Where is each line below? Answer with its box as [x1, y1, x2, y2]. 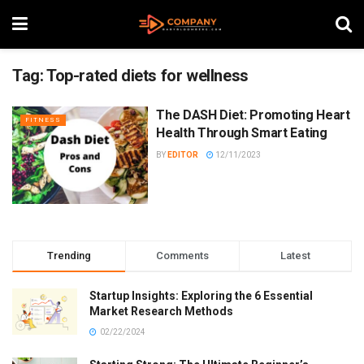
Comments [155, 249, 209, 262]
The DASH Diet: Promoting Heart [156, 107, 350, 123]
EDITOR [167, 150, 199, 159]
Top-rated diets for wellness [46, 66, 249, 85]
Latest [279, 249, 310, 262]
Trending [47, 249, 92, 262]
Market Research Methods [89, 304, 233, 318]
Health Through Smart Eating [156, 125, 327, 141]
